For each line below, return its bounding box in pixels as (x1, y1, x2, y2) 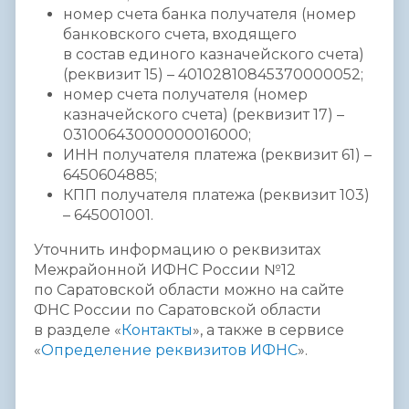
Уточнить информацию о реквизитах (34, 240, 320, 258)
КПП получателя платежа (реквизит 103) (63, 185, 370, 204)
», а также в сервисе (193, 320, 344, 339)
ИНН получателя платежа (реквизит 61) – (63, 145, 372, 163)
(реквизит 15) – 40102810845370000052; (63, 65, 363, 83)
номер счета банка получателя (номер (63, 5, 356, 23)
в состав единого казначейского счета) (63, 45, 364, 63)
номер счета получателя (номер (63, 85, 308, 103)
